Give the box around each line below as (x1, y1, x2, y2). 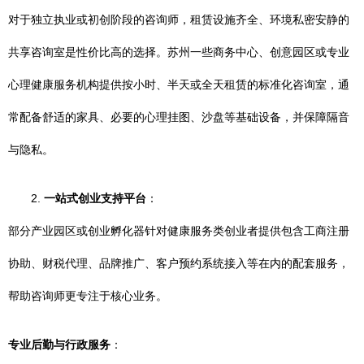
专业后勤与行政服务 (8, 338, 110, 351)
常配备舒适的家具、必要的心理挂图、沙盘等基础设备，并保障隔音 (8, 110, 349, 123)
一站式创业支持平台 (44, 192, 146, 205)
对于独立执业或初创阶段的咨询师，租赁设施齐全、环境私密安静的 (8, 13, 349, 26)
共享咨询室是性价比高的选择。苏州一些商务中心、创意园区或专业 (8, 45, 349, 58)
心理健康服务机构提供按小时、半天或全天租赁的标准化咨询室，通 (8, 78, 349, 91)
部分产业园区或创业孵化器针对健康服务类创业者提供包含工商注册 (8, 224, 349, 237)
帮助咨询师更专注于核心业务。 (8, 289, 167, 302)
